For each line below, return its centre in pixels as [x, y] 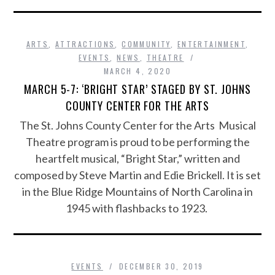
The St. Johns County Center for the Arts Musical [137, 125]
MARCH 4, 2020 [137, 71]
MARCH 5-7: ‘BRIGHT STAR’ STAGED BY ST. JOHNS [137, 89]
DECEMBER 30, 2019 [161, 266]
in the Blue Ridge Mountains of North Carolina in [137, 192]
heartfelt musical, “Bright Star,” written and [137, 158]
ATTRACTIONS [85, 44]
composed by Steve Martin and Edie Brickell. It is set [137, 175]
